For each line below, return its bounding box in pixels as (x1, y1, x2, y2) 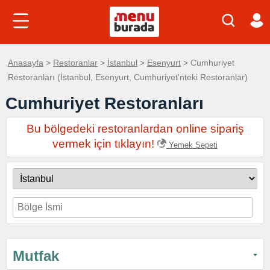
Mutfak (13, 248, 59, 264)
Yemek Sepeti (166, 140, 218, 149)
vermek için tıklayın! (52, 137, 157, 150)
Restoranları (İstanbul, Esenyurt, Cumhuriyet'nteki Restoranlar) (8, 72, 248, 82)
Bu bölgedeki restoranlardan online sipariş (26, 122, 244, 135)
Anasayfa (8, 58, 43, 67)
